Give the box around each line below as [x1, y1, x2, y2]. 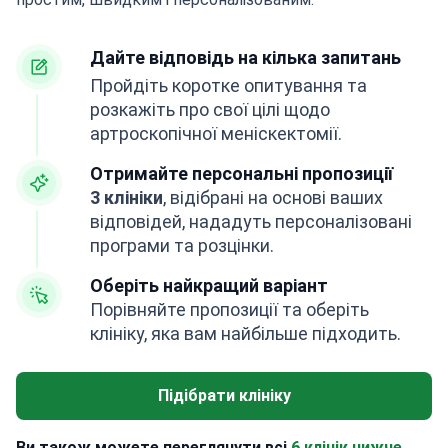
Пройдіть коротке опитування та [90, 75, 367, 97]
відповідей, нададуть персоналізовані [90, 211, 412, 233]
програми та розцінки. [90, 235, 274, 257]
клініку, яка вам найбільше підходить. [90, 323, 401, 345]
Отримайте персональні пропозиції [90, 163, 393, 185]
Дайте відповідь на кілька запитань [90, 47, 401, 69]
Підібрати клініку [157, 386, 291, 406]
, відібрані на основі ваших [163, 187, 383, 209]
